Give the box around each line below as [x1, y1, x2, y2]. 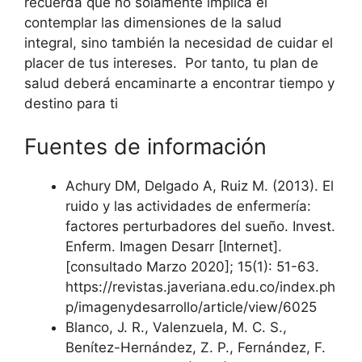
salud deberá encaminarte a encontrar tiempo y [24, 74, 335, 91]
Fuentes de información [24, 133, 267, 160]
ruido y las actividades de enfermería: [65, 198, 311, 214]
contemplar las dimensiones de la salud [24, 14, 282, 31]
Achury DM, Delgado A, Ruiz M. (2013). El [65, 178, 334, 194]
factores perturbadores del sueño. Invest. [65, 218, 335, 234]
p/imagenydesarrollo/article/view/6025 [65, 299, 317, 315]
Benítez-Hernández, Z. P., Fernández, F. [65, 339, 326, 356]
